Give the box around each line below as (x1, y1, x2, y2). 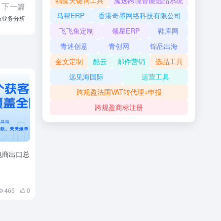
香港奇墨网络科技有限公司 (98, 10, 181, 20)
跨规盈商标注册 (95, 102, 143, 112)
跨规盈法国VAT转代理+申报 (76, 87, 162, 97)
